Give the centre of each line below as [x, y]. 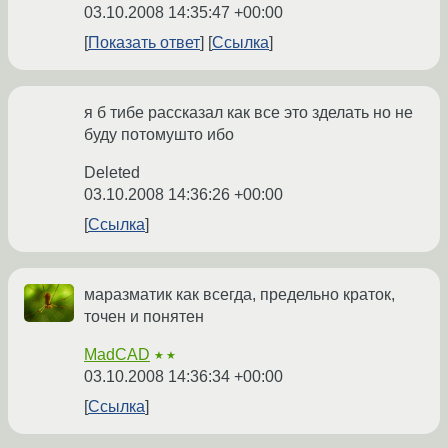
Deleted [112, 173]
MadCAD [117, 355]
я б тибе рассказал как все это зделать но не [248, 113]
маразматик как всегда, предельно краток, [239, 295]
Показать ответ [144, 43]
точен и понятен [144, 317]
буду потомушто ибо [159, 135]
